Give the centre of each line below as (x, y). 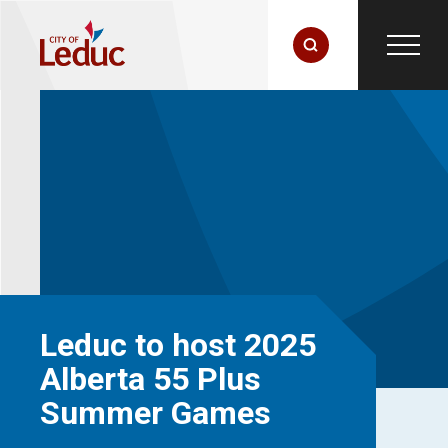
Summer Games (155, 413)
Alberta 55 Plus (150, 379)
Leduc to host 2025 (178, 345)
